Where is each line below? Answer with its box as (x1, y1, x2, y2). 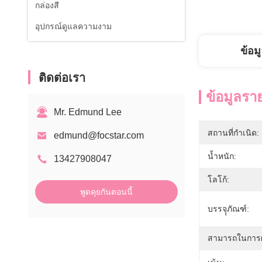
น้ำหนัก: (208, 151, 236, 161)
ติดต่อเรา (39, 71, 85, 84)
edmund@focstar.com (54, 130, 144, 140)
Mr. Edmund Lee (54, 107, 122, 117)
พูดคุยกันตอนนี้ (80, 187, 133, 196)
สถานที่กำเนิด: (208, 128, 259, 137)
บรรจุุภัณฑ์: (208, 204, 249, 213)
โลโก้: (208, 175, 229, 184)
